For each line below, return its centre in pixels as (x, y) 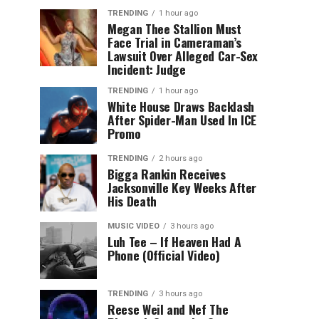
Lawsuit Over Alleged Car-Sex (183, 56)
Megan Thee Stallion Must (174, 28)
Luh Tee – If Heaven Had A (174, 241)
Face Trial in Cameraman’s (174, 42)
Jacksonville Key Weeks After (182, 187)
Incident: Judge (147, 69)
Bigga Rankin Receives (167, 174)
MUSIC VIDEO (134, 226)
